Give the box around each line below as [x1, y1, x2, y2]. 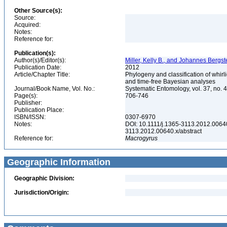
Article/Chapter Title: [14, 71, 70, 78]
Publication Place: [14, 106, 64, 113]
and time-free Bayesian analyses [125, 78, 217, 85]
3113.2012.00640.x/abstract [125, 128, 203, 135]
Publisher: [14, 99, 42, 106]
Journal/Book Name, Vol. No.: [14, 85, 95, 92]
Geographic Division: [14, 175, 74, 182]
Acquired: [14, 21, 41, 28]
